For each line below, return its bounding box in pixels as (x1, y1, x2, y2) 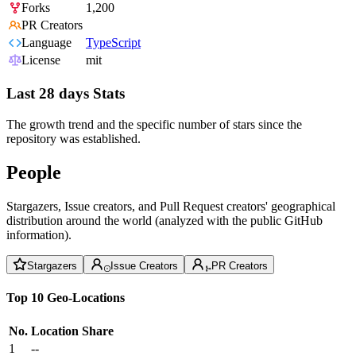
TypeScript (86, 36, 141, 50)
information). (6, 227, 72, 242)
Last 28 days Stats (6, 85, 125, 103)
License (21, 53, 60, 68)
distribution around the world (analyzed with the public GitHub (6, 213, 323, 227)
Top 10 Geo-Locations (6, 290, 125, 304)
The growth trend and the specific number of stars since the (6, 117, 302, 131)
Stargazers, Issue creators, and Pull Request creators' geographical (6, 199, 335, 213)
